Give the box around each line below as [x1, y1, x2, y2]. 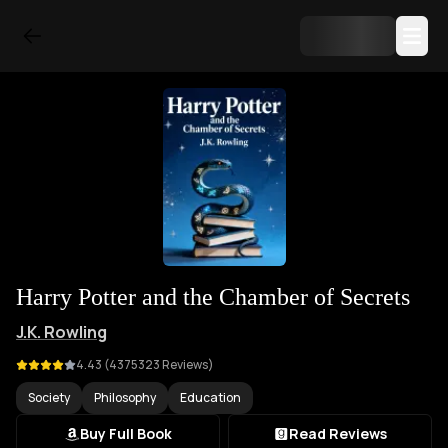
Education [180, 389, 241, 406]
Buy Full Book [80, 424, 172, 443]
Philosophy [94, 389, 156, 406]
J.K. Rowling [16, 321, 107, 343]
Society [28, 389, 70, 406]
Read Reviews [289, 424, 387, 443]
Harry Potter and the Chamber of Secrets [16, 284, 410, 310]
